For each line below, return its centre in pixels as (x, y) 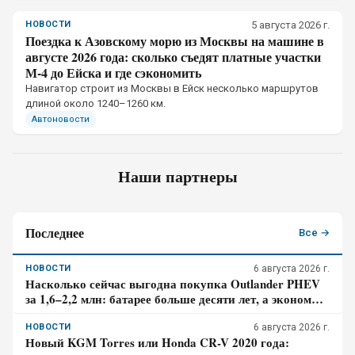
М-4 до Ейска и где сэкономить (113, 73)
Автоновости (61, 119)
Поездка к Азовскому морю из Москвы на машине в (175, 41)
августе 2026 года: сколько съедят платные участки (173, 57)
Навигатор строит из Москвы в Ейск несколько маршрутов (172, 88)
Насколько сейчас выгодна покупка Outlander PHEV (173, 284)
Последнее (55, 233)
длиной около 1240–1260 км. (95, 103)
